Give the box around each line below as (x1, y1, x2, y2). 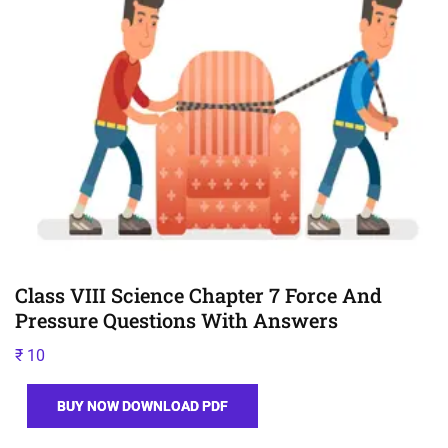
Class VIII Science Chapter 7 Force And (15, 282, 382, 308)
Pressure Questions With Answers (15, 307, 338, 333)
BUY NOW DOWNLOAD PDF (57, 397, 228, 414)
